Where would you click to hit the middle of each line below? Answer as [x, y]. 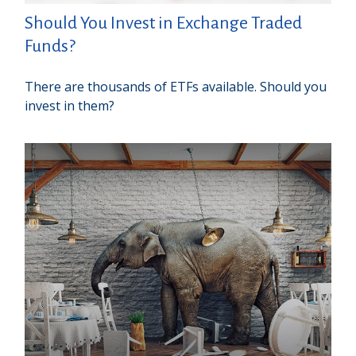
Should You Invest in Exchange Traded [164, 23]
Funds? [50, 46]
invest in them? [70, 105]
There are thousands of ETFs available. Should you [176, 86]
